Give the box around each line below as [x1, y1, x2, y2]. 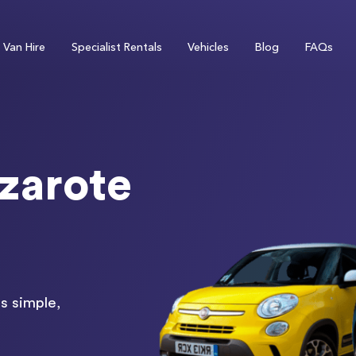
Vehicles [188, 40, 230, 55]
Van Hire [3, 40, 46, 55]
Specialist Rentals [71, 40, 162, 55]
